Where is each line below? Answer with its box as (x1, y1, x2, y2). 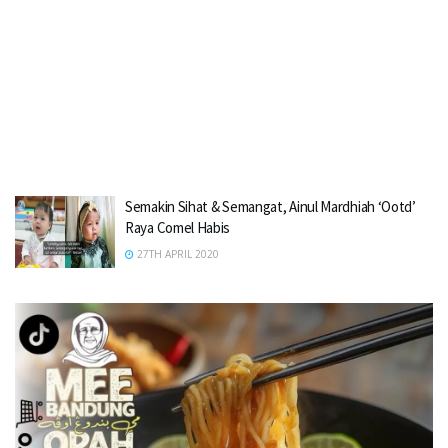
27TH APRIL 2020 (134, 247, 219, 261)
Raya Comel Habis (125, 218, 231, 237)
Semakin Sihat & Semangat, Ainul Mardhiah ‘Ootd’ (125, 197, 416, 216)
